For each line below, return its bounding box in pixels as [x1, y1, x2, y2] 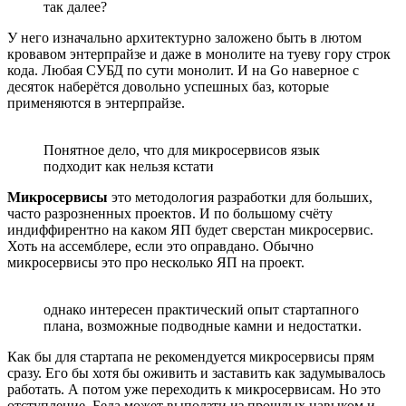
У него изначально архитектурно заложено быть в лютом [7, 30, 362, 46]
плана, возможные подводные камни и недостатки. [43, 318, 362, 334]
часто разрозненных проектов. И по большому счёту [7, 206, 333, 222]
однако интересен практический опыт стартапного [43, 302, 359, 318]
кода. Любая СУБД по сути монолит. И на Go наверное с [7, 63, 359, 79]
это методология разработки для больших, [108, 189, 372, 206]
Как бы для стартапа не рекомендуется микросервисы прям [7, 349, 374, 365]
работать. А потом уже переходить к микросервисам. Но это [7, 382, 381, 398]
